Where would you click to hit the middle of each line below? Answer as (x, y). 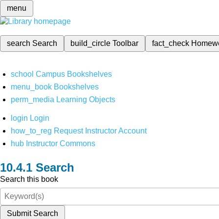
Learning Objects (86, 99)
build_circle (92, 43)
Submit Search (32, 213)
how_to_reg (32, 131)
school (22, 74)
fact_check (170, 43)
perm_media (33, 99)
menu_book (32, 87)
